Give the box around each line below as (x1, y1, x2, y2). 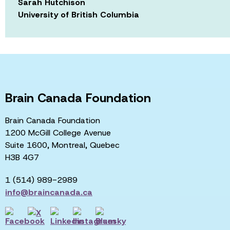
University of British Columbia (18, 9, 139, 20)
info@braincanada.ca (5, 186, 92, 198)
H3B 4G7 (5, 151, 39, 163)
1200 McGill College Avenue (5, 127, 111, 138)
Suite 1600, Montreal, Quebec (5, 139, 120, 150)
